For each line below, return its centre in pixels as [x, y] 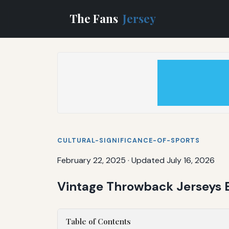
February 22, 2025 [91, 160]
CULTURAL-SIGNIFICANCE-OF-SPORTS [129, 140]
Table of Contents [98, 221]
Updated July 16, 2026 [173, 160]
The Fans [95, 18]
